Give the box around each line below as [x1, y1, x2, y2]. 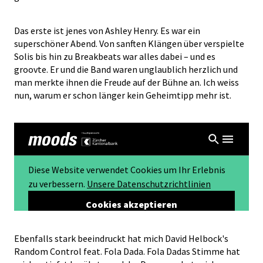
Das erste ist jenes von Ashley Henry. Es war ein [14, 24, 200, 36]
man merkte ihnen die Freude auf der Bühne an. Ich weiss [14, 76, 239, 88]
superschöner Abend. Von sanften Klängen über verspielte [14, 37, 244, 49]
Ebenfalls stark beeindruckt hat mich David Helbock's [14, 232, 228, 244]
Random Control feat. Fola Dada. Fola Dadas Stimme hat [14, 245, 240, 257]
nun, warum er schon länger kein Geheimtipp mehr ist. [14, 89, 231, 101]
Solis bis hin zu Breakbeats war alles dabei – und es [14, 50, 215, 62]
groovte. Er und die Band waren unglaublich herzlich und [14, 63, 238, 75]
